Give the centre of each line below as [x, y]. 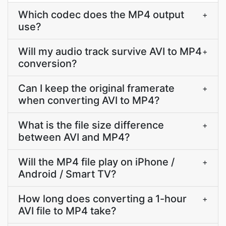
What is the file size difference [91, 125]
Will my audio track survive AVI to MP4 [110, 51]
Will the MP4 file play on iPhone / [96, 162]
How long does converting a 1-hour [102, 199]
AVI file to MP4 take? [67, 211]
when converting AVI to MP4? [89, 100]
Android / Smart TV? [67, 174]
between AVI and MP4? [74, 137]
